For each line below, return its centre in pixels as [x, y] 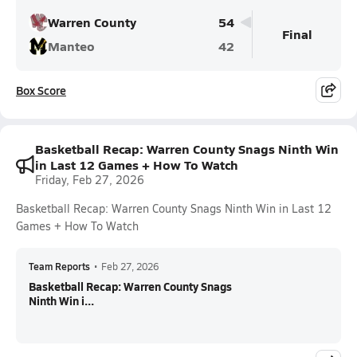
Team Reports [59, 266]
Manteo [71, 46]
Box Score [41, 90]
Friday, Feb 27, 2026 [90, 180]
